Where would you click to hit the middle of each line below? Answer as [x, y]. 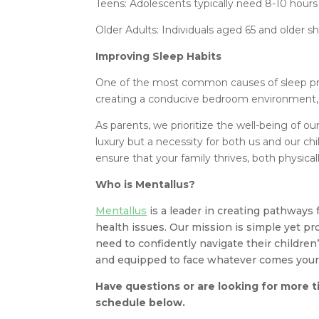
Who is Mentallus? [146, 184]
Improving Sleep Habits [159, 56]
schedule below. [141, 302]
